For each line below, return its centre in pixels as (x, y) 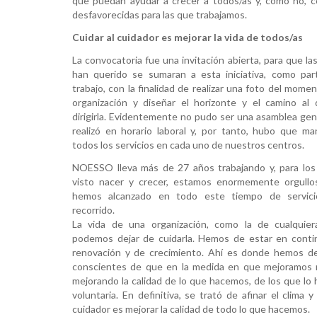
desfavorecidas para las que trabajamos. (160, 15)
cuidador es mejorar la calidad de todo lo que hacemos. (191, 309)
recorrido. (93, 209)
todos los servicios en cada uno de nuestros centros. (188, 144)
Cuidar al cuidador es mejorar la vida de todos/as (188, 38)
